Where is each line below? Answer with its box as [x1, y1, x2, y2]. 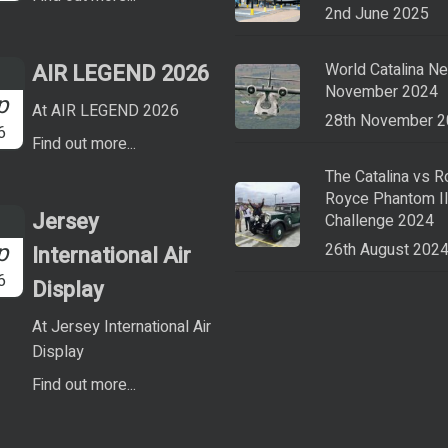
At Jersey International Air [32, 314, 212, 339]
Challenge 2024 [325, 208, 435, 233]
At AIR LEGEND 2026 [32, 98, 180, 123]
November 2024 [325, 79, 439, 104]
